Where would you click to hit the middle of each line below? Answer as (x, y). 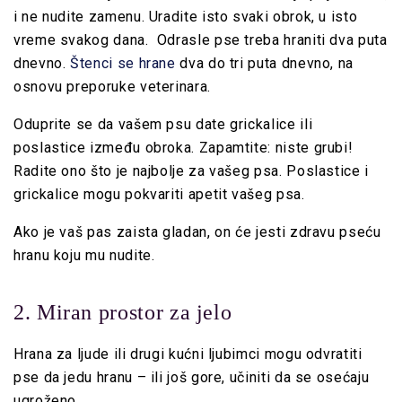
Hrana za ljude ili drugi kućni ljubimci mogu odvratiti (188, 354)
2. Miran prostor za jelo (123, 313)
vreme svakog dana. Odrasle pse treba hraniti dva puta (201, 40)
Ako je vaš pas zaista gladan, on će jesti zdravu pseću (197, 232)
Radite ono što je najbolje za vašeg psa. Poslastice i (191, 171)
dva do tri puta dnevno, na (265, 64)
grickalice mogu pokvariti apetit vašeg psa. (159, 195)
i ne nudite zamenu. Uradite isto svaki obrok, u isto (186, 17)
